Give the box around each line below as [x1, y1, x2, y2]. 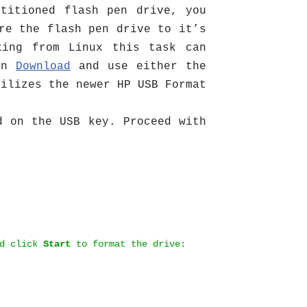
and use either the [71, 60, 206, 73]
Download [16, 60, 71, 73]
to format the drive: [71, 239, 186, 249]
